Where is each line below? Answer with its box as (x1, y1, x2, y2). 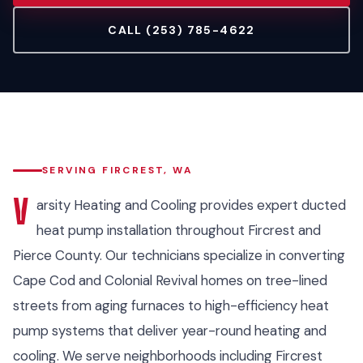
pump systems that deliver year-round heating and (13, 322, 327, 340)
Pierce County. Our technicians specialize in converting (13, 246, 345, 264)
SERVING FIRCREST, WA (42, 164, 193, 177)
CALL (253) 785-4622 (108, 23, 255, 37)
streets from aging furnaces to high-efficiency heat (13, 297, 329, 314)
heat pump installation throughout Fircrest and (36, 221, 321, 239)
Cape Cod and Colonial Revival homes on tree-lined (13, 271, 327, 289)
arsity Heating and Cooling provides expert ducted (36, 196, 346, 214)
